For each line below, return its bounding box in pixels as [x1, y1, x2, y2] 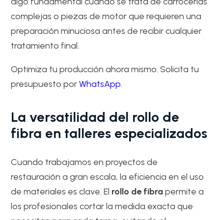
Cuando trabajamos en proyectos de [11, 157, 158, 167]
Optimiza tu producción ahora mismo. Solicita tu [11, 64, 199, 75]
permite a [163, 186, 204, 197]
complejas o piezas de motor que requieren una [11, 11, 202, 22]
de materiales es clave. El [11, 186, 112, 197]
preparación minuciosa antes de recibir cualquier [11, 26, 202, 36]
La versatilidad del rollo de [11, 109, 180, 125]
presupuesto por [11, 79, 80, 89]
